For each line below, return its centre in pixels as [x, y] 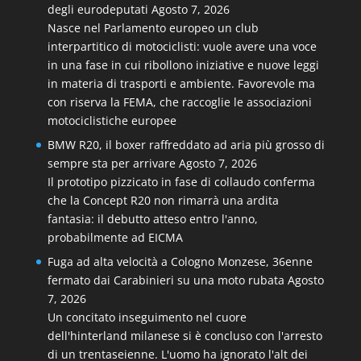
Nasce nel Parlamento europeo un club [153, 28]
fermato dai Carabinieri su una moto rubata [166, 280]
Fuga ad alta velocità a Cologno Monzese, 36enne [180, 261]
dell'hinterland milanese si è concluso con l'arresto [185, 336]
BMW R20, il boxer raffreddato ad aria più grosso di [186, 145]
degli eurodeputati [98, 9]
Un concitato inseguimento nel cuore [147, 317]
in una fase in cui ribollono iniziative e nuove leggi [183, 65]
